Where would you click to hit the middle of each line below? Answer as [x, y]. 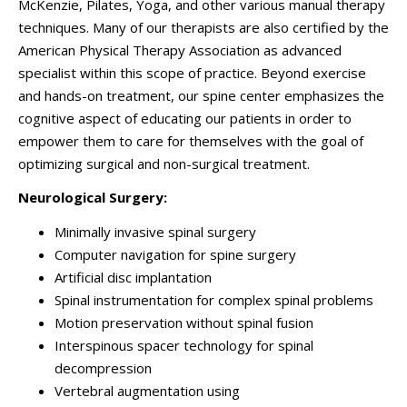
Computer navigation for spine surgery [175, 254]
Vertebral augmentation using [147, 390]
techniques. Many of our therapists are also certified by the [203, 27]
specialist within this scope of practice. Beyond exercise [192, 72]
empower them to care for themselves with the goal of [191, 140]
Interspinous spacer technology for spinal [184, 345]
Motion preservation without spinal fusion [184, 322]
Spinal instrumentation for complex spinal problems [214, 299]
